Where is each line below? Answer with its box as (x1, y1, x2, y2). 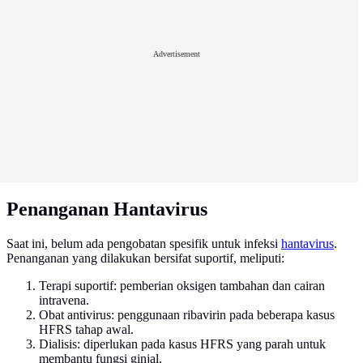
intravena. (39, 293, 89, 307)
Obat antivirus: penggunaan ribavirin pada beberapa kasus (39, 307, 335, 322)
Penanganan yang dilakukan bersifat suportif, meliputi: (6, 250, 284, 265)
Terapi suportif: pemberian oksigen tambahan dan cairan (39, 278, 325, 293)
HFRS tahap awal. (39, 322, 134, 336)
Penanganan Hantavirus (6, 198, 207, 220)
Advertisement (153, 49, 200, 59)
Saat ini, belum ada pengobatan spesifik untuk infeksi (6, 236, 281, 250)
